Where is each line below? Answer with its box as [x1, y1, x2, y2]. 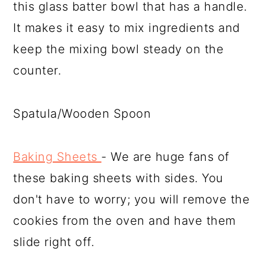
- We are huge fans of [101, 150, 230, 164]
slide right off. [13, 235, 95, 249]
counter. [13, 63, 62, 77]
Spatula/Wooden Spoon [13, 106, 151, 121]
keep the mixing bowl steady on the [13, 42, 224, 56]
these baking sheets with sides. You [13, 171, 224, 185]
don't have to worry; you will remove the [13, 192, 250, 206]
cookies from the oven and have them [13, 214, 236, 228]
